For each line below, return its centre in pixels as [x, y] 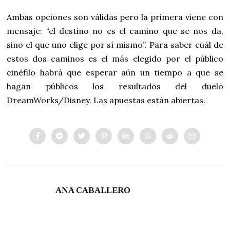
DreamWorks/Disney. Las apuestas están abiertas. [106, 100]
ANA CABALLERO [93, 190]
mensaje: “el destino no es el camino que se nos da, [115, 31]
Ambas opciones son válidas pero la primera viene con [115, 17]
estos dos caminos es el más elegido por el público [115, 58]
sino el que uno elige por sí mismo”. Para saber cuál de [115, 44]
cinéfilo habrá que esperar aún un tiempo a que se [115, 72]
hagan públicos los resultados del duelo [115, 86]
